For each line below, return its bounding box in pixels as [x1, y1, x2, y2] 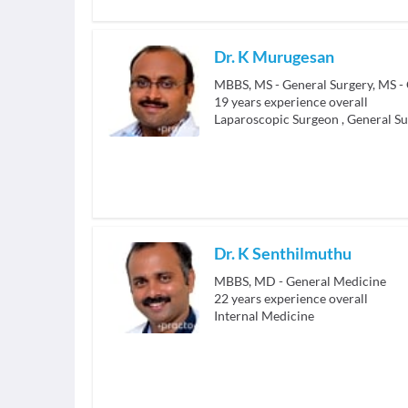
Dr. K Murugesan [214, 46, 334, 67]
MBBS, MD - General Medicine [214, 273, 386, 290]
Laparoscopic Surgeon [214, 111, 339, 127]
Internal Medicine [214, 308, 314, 324]
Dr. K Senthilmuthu [214, 243, 352, 264]
